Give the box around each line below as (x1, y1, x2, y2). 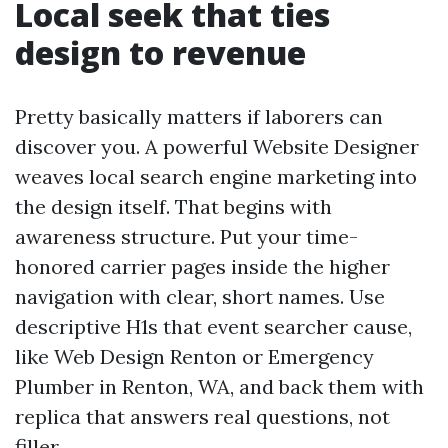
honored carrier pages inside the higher (15, 254, 390, 279)
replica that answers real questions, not (15, 404, 390, 429)
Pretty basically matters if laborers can (15, 104, 383, 129)
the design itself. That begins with (15, 194, 332, 219)
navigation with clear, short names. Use (15, 284, 385, 309)
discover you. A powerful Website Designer (15, 134, 419, 159)
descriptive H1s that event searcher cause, (15, 314, 412, 339)
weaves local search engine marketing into (15, 164, 417, 189)
